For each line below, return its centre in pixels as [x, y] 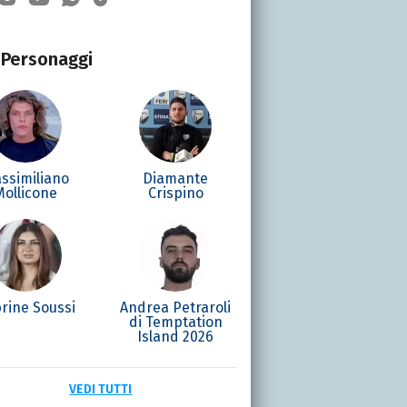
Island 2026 [176, 336]
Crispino [175, 193]
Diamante [176, 178]
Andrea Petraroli [176, 307]
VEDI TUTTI [101, 389]
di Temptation [175, 322]
